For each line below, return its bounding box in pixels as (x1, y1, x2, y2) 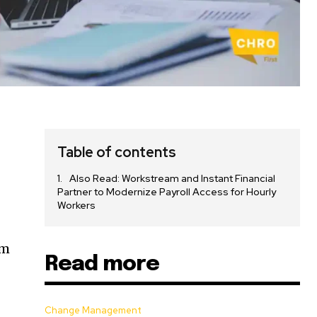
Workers (57, 199, 96, 212)
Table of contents (57, 143, 177, 162)
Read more (45, 253, 160, 276)
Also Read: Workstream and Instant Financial (69, 172, 276, 185)
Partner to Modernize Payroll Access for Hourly (57, 185, 277, 199)
